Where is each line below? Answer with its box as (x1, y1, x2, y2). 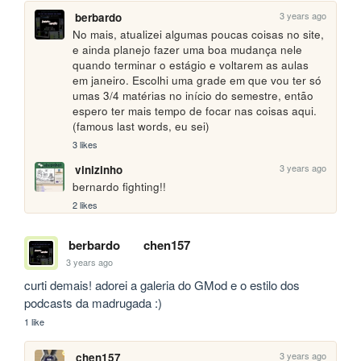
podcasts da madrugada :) (24, 294, 163, 312)
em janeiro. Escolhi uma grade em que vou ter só (73, 73, 322, 89)
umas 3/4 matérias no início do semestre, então (73, 88, 314, 104)
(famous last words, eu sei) (73, 118, 210, 135)
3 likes (73, 138, 98, 151)
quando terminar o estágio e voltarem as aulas (73, 57, 309, 73)
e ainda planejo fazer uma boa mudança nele (73, 42, 303, 58)
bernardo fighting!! (73, 178, 167, 194)
